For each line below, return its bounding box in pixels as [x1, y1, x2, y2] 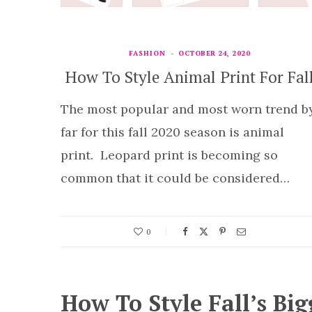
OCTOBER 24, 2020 [178, 49, 250, 58]
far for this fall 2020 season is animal [61, 124, 284, 140]
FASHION [129, 49, 166, 58]
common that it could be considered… [61, 170, 290, 186]
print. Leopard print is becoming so [61, 147, 278, 163]
